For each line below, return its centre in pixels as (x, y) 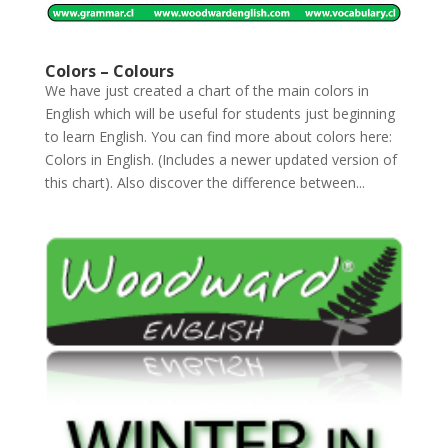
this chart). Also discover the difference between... (204, 183)
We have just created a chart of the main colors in (206, 91)
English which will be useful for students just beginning (219, 114)
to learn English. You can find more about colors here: (218, 137)
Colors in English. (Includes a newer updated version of (220, 160)
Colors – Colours (109, 71)
